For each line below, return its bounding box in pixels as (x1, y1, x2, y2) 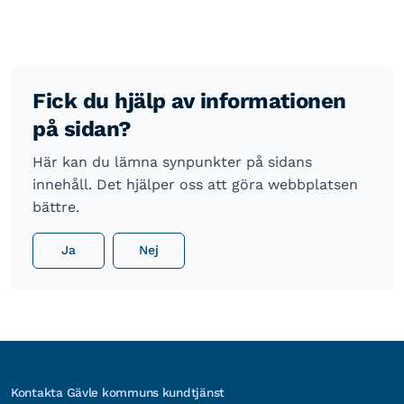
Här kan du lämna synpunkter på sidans (32, 152, 312, 170)
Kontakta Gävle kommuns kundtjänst (11, 384, 225, 399)
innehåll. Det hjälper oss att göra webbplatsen (32, 175, 358, 193)
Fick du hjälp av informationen (32, 87, 346, 114)
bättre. (32, 197, 79, 216)
